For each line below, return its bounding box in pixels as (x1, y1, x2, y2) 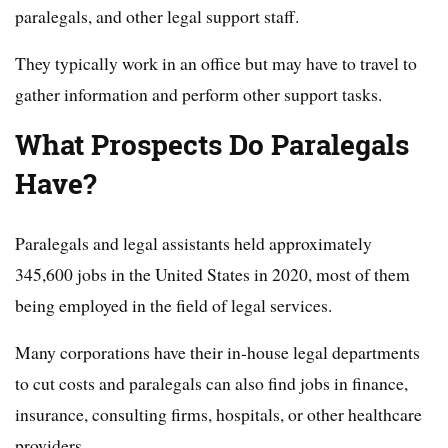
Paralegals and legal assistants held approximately (15, 231, 372, 255)
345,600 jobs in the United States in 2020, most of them (15, 262, 410, 286)
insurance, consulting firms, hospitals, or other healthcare (15, 402, 422, 426)
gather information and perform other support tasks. (15, 82, 382, 106)
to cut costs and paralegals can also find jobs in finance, (15, 371, 408, 395)
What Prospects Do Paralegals (15, 126, 409, 164)
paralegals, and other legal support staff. (15, 4, 299, 28)
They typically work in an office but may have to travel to (15, 51, 417, 75)
